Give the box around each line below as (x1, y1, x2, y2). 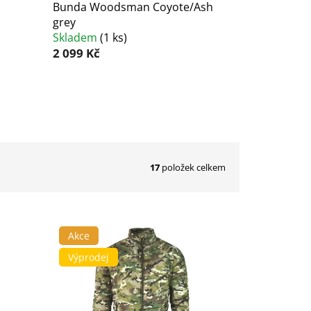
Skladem (52, 29, 100, 45)
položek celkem (160, 160, 226, 174)
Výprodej (67, 251, 109, 264)
